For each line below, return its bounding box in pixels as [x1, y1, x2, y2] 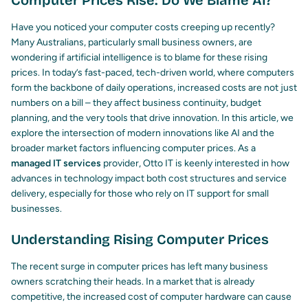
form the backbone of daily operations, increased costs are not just [11, 82, 297, 94]
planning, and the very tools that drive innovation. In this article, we [11, 112, 294, 124]
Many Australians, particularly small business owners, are [11, 36, 252, 49]
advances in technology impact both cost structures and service [11, 173, 287, 185]
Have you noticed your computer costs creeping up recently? [11, 21, 275, 34]
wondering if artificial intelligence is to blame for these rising [11, 52, 267, 64]
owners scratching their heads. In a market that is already [11, 276, 254, 288]
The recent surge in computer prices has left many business [11, 261, 268, 273]
